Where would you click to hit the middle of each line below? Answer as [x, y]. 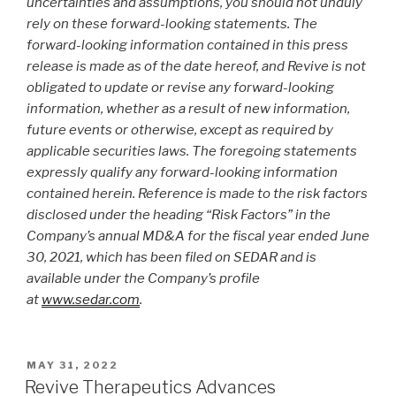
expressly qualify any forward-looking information [182, 173]
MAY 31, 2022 [72, 365]
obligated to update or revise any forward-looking [180, 88]
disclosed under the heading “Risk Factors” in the [179, 215]
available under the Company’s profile [143, 279]
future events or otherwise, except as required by [180, 130]
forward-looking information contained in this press [187, 46]
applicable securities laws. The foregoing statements [192, 152]
